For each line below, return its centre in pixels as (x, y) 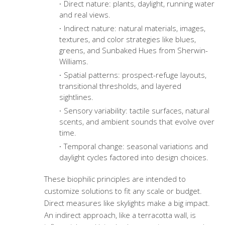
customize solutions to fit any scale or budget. (123, 191)
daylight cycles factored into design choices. (134, 157)
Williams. (74, 62)
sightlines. (76, 97)
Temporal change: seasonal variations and (136, 146)
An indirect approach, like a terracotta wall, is (120, 215)
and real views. (85, 15)
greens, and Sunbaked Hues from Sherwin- (133, 50)
